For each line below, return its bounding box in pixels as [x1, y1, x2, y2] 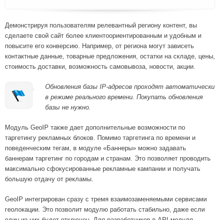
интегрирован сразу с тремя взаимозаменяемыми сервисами [25, 195, 207, 203]
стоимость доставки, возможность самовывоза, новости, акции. [5, 63, 195, 71]
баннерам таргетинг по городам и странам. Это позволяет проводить [5, 155, 211, 163]
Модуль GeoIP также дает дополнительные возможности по [5, 124, 185, 132]
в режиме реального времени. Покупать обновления [45, 93, 203, 101]
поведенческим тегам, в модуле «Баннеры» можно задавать [5, 144, 186, 152]
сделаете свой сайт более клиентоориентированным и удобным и [5, 32, 201, 40]
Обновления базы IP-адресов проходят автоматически [45, 83, 215, 91]
